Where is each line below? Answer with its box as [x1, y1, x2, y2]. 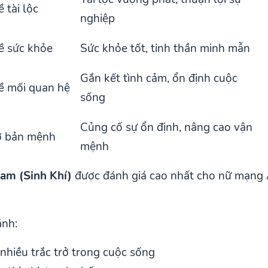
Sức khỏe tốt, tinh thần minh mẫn [80, 40, 251, 56]
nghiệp [80, 10, 115, 26]
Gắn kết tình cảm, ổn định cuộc [80, 70, 238, 86]
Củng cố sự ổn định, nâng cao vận [80, 119, 253, 135]
